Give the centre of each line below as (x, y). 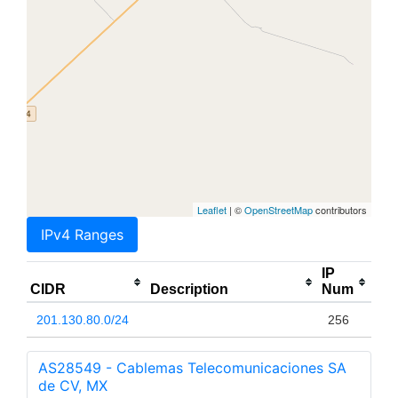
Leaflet (212, 210)
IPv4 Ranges (82, 235)
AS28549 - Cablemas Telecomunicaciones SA (192, 368)
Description (189, 290)
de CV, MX (73, 386)
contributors (340, 210)
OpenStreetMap (279, 210)
